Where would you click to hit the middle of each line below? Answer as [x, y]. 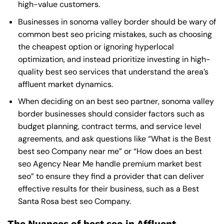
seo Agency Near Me [55, 164]
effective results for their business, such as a [99, 189]
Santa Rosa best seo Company [73, 201]
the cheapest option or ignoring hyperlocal [96, 46]
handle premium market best [147, 164]
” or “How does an [151, 151]
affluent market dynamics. [65, 84]
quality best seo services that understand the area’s [113, 71]
